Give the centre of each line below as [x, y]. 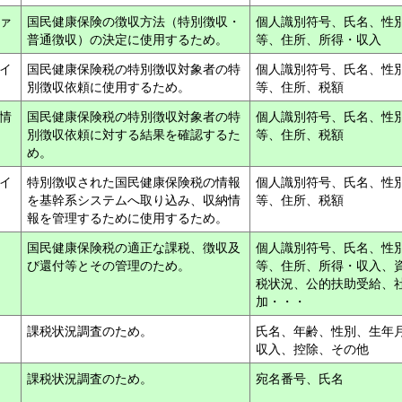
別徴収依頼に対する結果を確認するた [134, 134]
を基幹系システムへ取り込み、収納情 [134, 199]
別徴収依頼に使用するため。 [110, 86]
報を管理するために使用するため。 [129, 217]
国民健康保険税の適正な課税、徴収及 [134, 247]
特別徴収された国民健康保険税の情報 [134, 181]
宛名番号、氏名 [301, 378]
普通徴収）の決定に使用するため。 [129, 39]
